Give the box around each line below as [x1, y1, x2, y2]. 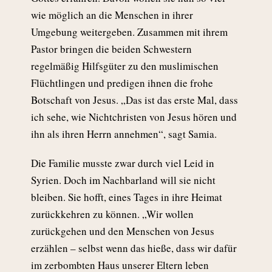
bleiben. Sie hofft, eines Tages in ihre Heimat [31, 190, 222, 205]
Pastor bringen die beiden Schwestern [31, 42, 192, 56]
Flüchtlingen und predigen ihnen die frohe [31, 76, 213, 90]
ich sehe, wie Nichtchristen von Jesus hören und [31, 110, 237, 124]
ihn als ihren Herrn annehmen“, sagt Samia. [31, 127, 217, 141]
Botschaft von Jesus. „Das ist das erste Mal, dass [31, 93, 238, 107]
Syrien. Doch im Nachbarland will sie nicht [31, 173, 216, 188]
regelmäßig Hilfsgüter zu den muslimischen [31, 59, 219, 73]
